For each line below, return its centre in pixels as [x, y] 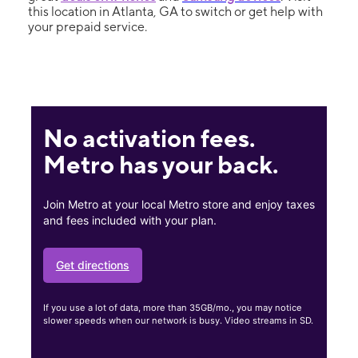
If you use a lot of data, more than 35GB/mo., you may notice [172, 308]
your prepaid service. [88, 27]
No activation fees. [149, 138]
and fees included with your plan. [129, 221]
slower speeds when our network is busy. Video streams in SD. [178, 321]
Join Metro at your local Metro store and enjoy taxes [179, 205]
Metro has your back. [160, 164]
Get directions [92, 265]
